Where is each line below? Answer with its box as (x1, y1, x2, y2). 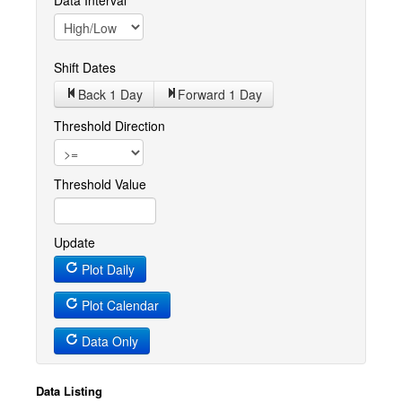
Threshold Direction (115, 117, 165, 135)
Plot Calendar (78, 296, 159, 314)
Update (54, 233, 95, 251)
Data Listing (36, 382, 102, 399)
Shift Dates (54, 58, 116, 76)
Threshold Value (54, 175, 146, 193)
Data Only (78, 332, 138, 350)
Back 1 (78, 85, 120, 103)
